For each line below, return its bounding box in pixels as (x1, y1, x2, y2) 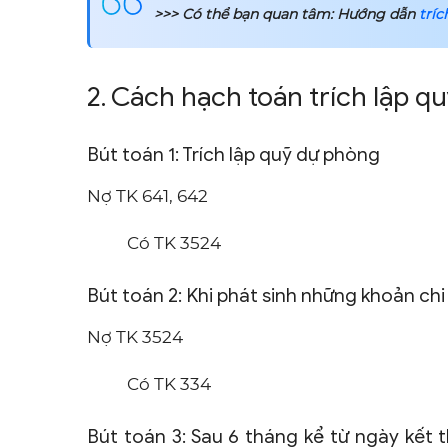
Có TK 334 (127, 374, 211, 395)
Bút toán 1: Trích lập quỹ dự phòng (87, 143, 380, 167)
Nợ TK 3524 (87, 327, 183, 348)
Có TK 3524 (127, 233, 221, 254)
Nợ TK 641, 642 (87, 186, 208, 207)
